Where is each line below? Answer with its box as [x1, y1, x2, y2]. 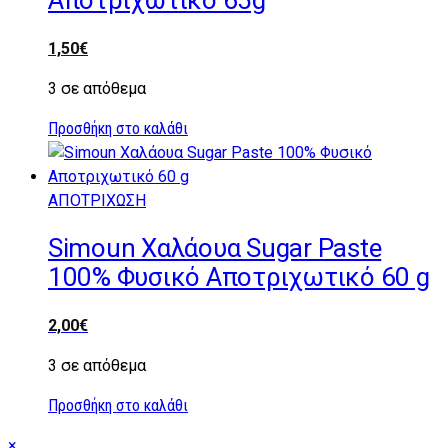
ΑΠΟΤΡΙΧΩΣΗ [48, 190, 146, 210]
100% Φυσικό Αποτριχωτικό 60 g [48, 262, 430, 293]
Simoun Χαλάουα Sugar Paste [48, 233, 382, 264]
